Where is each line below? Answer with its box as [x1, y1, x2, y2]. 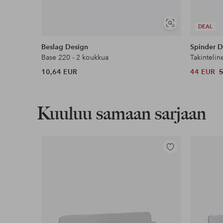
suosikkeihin [163, 157, 203, 167]
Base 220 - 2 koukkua [41, 53, 109, 62]
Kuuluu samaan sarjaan [36, 103, 206, 124]
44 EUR [190, 67, 216, 77]
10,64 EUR [41, 67, 78, 77]
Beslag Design [41, 42, 89, 52]
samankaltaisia [169, 31, 211, 39]
